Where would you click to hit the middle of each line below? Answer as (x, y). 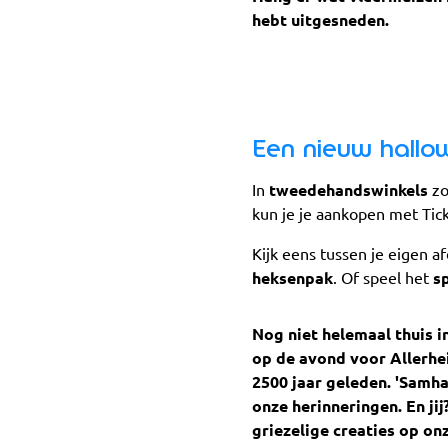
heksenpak (292, 278)
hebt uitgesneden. (320, 19)
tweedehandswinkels (350, 190)
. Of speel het (383, 278)
